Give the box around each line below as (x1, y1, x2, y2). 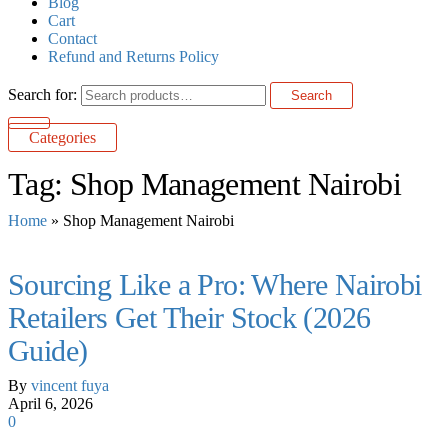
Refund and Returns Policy (48, 48, 219, 65)
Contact (48, 30, 97, 47)
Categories (29, 129, 96, 146)
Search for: (8, 86, 77, 103)
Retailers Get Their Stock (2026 (8, 301, 371, 334)
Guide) (8, 334, 88, 367)
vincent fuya (31, 377, 109, 394)
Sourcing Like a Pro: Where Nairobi (8, 268, 422, 301)
